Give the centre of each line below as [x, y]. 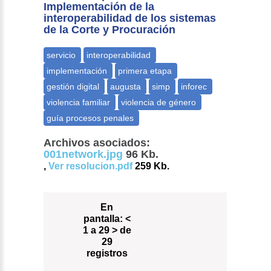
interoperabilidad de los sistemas [130, 18]
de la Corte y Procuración [110, 30]
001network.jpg [83, 155]
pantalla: [103, 219]
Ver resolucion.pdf [91, 166]
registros [107, 253]
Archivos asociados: [97, 143]
